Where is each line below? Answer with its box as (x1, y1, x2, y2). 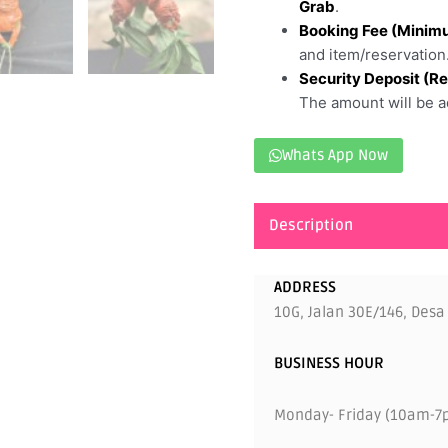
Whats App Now (282, 145, 388, 164)
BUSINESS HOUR (274, 354, 384, 373)
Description (269, 216, 353, 235)
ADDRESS (274, 278, 336, 297)
